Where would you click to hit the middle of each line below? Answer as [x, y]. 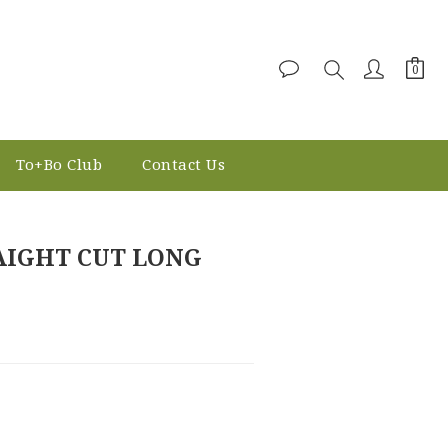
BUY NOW [301, 224]
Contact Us [183, 163]
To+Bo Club [59, 163]
